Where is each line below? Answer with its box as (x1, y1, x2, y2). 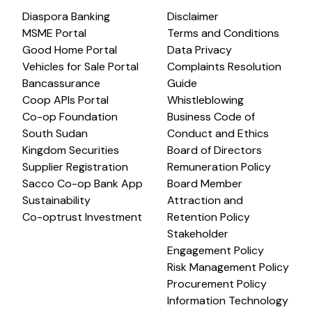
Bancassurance (22, 76, 100, 91)
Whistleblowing (167, 93, 244, 107)
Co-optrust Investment (22, 210, 142, 224)
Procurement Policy (167, 276, 267, 291)
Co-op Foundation (22, 109, 118, 124)
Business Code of (167, 109, 255, 124)
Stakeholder (167, 226, 228, 241)
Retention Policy (167, 210, 250, 224)
